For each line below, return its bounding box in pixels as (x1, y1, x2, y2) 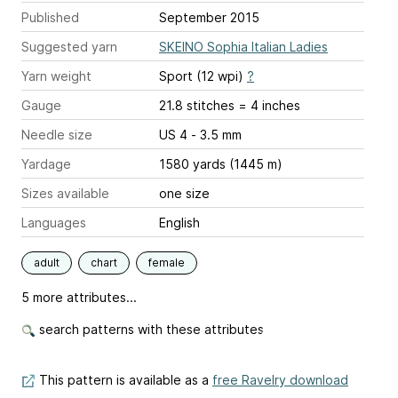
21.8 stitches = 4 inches (238, 98, 300, 113)
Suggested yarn (21, 39, 117, 54)
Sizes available (21, 186, 109, 201)
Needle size (21, 127, 92, 142)
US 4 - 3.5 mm (191, 127, 242, 142)
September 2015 (159, 10, 259, 25)
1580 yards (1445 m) (159, 156, 283, 171)
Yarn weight (21, 68, 92, 84)
